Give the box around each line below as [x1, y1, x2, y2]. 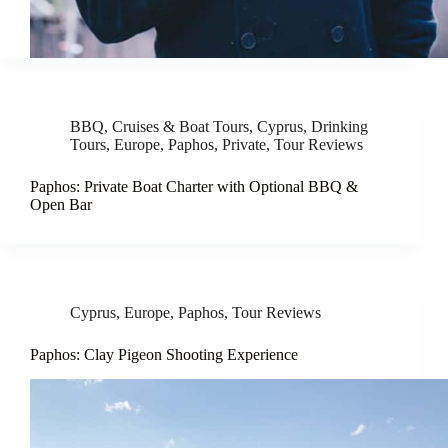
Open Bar [30, 196, 92, 214]
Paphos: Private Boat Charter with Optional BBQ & [30, 178, 358, 196]
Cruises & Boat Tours [112, 118, 249, 136]
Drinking [311, 118, 368, 136]
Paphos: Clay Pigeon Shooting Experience [30, 346, 298, 364]
